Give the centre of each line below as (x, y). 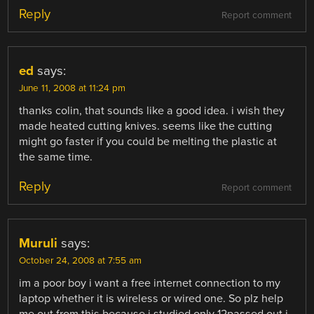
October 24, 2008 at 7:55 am (81, 260)
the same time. (56, 157)
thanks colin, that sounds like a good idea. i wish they (152, 111)
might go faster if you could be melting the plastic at (148, 142)
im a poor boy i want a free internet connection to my (150, 283)
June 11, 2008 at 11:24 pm (73, 89)
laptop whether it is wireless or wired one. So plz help (151, 298)
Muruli (39, 243)
